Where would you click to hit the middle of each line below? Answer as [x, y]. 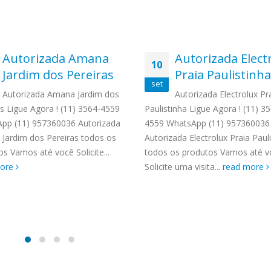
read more [244, 167]
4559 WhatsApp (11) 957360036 [207, 123]
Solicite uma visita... [184, 167]
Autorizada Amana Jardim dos [61, 94]
